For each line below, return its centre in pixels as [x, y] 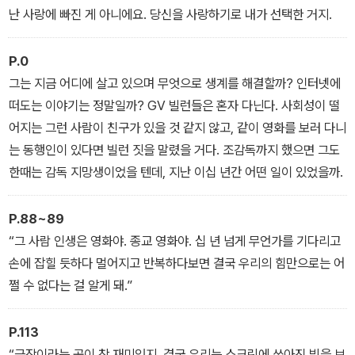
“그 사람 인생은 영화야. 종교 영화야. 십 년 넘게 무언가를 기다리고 [175, 240]
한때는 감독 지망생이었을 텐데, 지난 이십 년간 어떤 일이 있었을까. [176, 172]
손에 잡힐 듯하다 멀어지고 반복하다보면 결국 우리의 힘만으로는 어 [177, 263]
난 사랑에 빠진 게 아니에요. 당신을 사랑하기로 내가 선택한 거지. [170, 14]
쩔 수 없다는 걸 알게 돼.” [71, 285]
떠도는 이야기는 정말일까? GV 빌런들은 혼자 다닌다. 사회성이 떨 [174, 105]
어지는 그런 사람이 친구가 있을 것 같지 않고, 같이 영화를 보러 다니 [177, 127]
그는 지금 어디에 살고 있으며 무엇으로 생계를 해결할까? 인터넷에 [175, 83]
